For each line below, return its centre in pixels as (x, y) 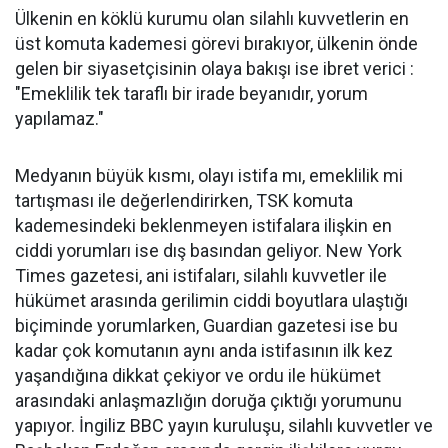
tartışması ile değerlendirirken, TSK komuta (184, 200)
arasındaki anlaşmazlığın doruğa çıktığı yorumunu (208, 400)
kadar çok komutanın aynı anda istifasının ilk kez (204, 350)
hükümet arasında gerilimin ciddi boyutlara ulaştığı (211, 300)
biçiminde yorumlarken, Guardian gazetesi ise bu (206, 325)
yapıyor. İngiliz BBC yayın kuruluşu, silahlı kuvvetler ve (224, 425)
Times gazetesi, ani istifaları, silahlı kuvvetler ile (201, 275)
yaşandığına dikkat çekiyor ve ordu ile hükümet (198, 375)
